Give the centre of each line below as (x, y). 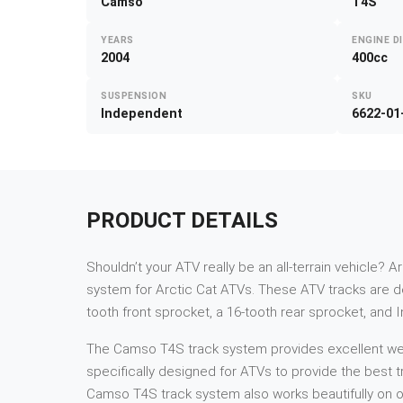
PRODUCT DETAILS (182, 221)
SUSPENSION (134, 96)
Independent (142, 114)
